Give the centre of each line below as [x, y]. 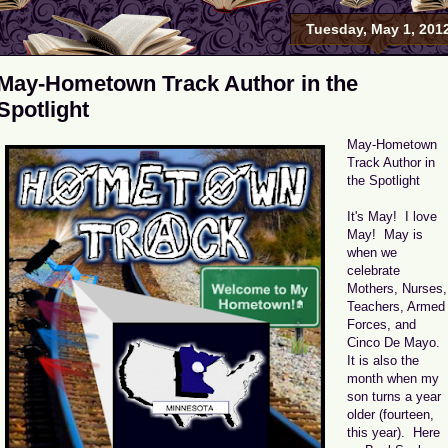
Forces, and [381, 324]
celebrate [373, 270]
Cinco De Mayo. [395, 342]
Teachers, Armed [396, 306]
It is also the [383, 360]
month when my [393, 378]
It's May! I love [392, 216]
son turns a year [394, 396]
